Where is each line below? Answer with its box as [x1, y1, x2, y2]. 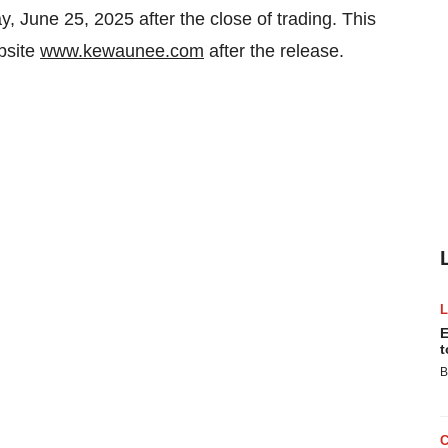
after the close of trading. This [134, 9, 376, 29]
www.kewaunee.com [40, 41, 204, 61]
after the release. [204, 41, 344, 61]
